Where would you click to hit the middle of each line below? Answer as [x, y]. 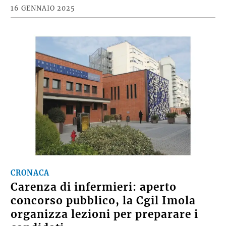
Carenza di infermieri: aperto [94, 187]
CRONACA [30, 173]
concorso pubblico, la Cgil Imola [103, 201]
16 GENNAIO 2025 [43, 8]
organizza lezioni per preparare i [105, 214]
